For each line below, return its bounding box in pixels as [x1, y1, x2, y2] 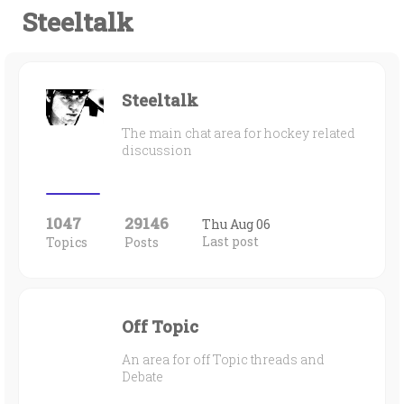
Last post [202, 233, 259, 250]
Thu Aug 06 [202, 216, 271, 233]
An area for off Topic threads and [122, 351, 325, 368]
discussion [122, 142, 192, 159]
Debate [122, 368, 163, 385]
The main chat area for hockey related [122, 124, 355, 142]
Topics [46, 234, 87, 251]
